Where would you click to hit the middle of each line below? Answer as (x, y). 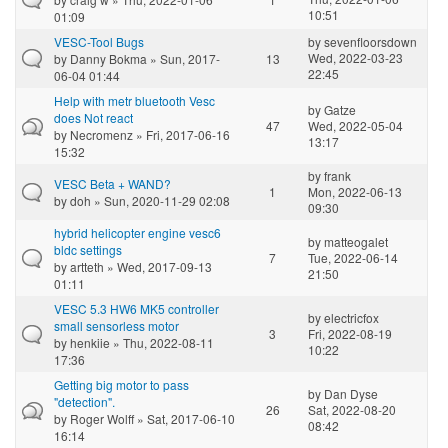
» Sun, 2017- (183, 58)
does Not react (93, 117)
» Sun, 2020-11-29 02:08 (160, 200)
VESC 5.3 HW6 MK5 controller (136, 308)
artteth (87, 266)
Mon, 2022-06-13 (355, 191)
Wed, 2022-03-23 (355, 57)
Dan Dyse (351, 393)
